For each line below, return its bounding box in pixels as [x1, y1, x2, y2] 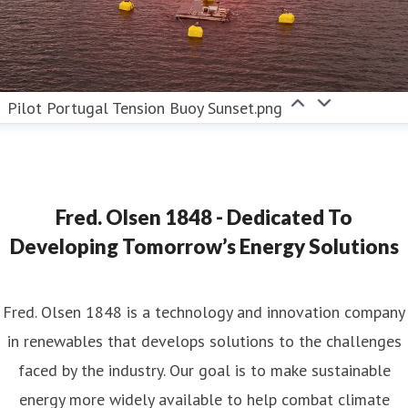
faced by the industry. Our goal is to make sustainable [17, 359, 391, 381]
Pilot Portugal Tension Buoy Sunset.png [7, 97, 283, 118]
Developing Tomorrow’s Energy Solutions [9, 233, 399, 259]
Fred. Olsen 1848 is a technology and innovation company [3, 301, 405, 322]
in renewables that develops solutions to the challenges [6, 330, 402, 352]
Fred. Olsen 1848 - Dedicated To [56, 204, 352, 229]
